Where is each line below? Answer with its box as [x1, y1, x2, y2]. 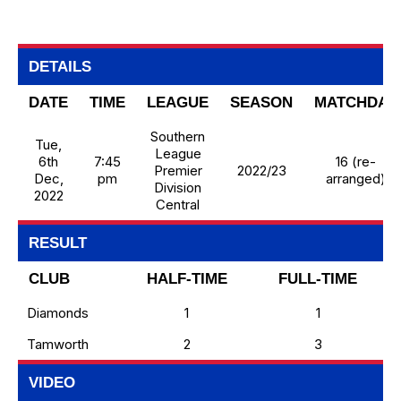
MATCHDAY [314, 94, 397, 111]
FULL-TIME [278, 270, 357, 287]
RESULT [29, 235, 87, 252]
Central [156, 196, 200, 213]
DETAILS [29, 58, 91, 75]
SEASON [230, 94, 293, 111]
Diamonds [27, 304, 89, 321]
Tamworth [27, 336, 89, 353]
